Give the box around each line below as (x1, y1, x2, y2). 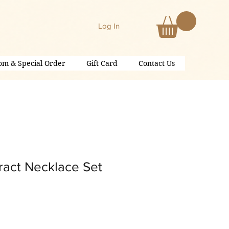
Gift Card (86, 59, 118, 68)
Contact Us (138, 59, 175, 68)
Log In (98, 21, 120, 30)
